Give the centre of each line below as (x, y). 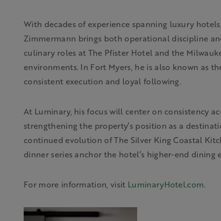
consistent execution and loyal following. (103, 81)
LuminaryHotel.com (166, 184)
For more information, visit (76, 184)
